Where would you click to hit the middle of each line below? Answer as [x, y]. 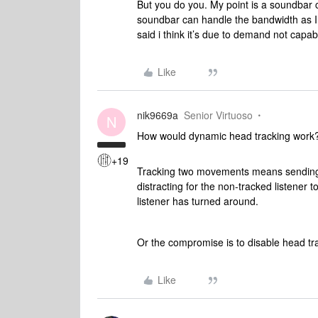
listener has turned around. [199, 201]
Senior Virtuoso [218, 115]
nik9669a [158, 115]
